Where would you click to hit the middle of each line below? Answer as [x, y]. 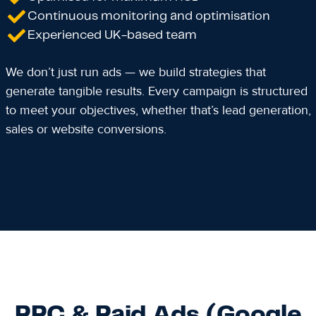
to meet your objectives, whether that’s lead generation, [158, 110]
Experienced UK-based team [112, 35]
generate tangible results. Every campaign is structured [156, 91]
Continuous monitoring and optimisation [148, 16]
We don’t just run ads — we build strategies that [135, 72]
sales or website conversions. [86, 129]
